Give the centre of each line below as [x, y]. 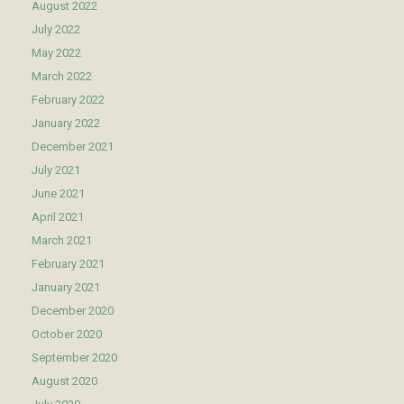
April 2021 [58, 216]
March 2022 [62, 76]
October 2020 [67, 334]
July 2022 [56, 29]
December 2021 [73, 146]
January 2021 [66, 287]
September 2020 [74, 357]
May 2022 [56, 52]
